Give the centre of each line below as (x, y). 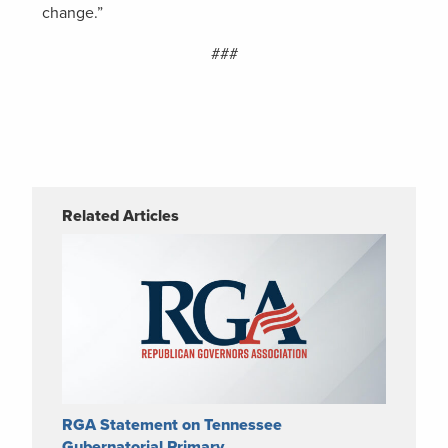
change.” (72, 12)
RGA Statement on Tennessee (172, 424)
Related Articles (120, 215)
